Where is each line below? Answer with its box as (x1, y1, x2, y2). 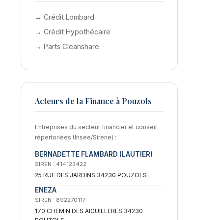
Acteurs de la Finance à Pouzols (35, 95, 152, 106)
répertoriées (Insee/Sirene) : (35, 133, 116, 141)
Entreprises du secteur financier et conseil (35, 123, 157, 131)
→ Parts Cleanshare (35, 42, 99, 51)
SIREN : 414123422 (35, 160, 86, 167)
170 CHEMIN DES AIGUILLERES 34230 (35, 207, 143, 215)
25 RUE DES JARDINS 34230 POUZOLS (35, 171, 147, 179)
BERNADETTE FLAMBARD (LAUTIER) (35, 150, 153, 158)
